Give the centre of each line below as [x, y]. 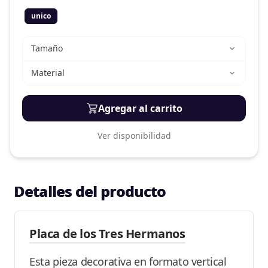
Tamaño [47, 48]
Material [48, 73]
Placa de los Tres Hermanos [107, 234]
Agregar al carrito [140, 108]
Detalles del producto [90, 191]
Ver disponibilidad [134, 135]
